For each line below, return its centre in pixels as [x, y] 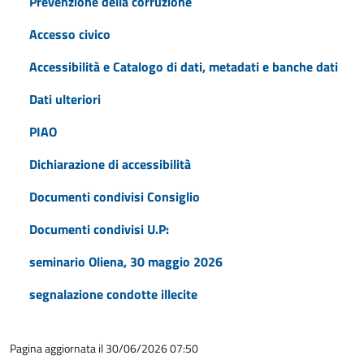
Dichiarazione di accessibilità [110, 164]
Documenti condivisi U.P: [99, 229]
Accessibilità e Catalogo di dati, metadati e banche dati [184, 67]
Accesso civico [70, 34]
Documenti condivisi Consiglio [115, 197]
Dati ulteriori [65, 99]
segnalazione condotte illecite [113, 294]
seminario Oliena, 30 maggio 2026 [126, 262]
